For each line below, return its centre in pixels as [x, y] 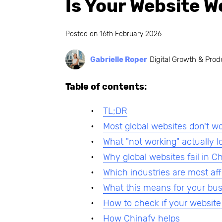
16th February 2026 [131, 34]
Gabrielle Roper [119, 59]
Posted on [83, 34]
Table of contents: [106, 87]
